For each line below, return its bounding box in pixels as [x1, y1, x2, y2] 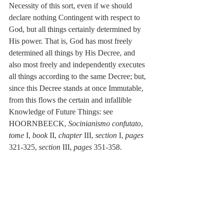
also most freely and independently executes [9, 60, 147, 69]
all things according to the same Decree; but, [9, 72, 148, 81]
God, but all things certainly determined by [9, 25, 143, 34]
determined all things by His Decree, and [9, 49, 137, 57]
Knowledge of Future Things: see [9, 108, 115, 116]
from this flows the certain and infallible [9, 96, 134, 105]
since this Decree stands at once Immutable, [9, 84, 145, 93]
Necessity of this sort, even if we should [9, 1, 134, 10]
